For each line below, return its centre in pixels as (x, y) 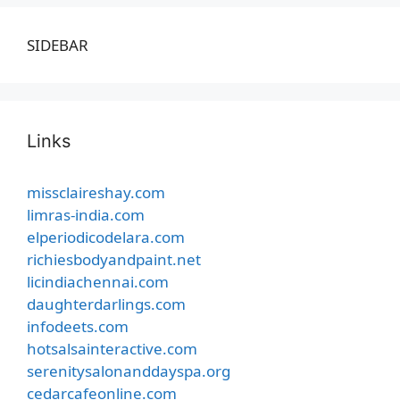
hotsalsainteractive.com (112, 348)
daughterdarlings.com (106, 304)
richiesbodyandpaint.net (114, 259)
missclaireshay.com (96, 192)
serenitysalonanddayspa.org (129, 371)
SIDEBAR (58, 45)
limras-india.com (86, 214)
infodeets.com (78, 326)
